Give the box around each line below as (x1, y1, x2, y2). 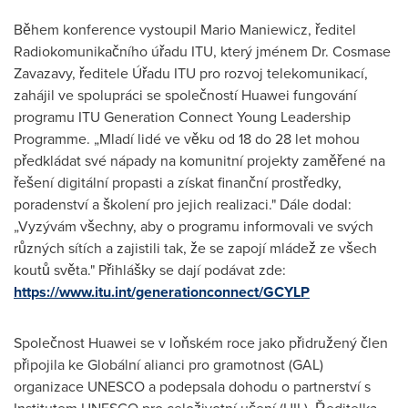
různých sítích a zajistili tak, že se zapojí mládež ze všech (14, 237, 377, 259)
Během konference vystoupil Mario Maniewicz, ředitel (14, 18, 356, 40)
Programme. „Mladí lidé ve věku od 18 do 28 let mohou (14, 127, 360, 149)
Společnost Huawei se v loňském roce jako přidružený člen (14, 331, 388, 353)
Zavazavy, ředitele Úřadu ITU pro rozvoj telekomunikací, (14, 62, 368, 84)
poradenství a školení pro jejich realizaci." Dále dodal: (14, 193, 352, 215)
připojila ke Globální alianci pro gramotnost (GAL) (14, 353, 323, 375)
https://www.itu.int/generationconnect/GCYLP (14, 280, 310, 302)
